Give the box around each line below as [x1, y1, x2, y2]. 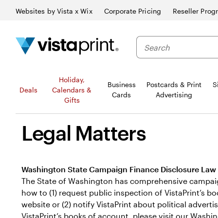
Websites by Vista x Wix [16, 7, 92, 15]
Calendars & [52, 85, 92, 94]
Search [136, 37, 162, 46]
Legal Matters [21, 121, 146, 145]
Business [107, 80, 136, 89]
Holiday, [59, 75, 85, 84]
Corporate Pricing [104, 7, 161, 15]
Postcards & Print [146, 80, 201, 89]
